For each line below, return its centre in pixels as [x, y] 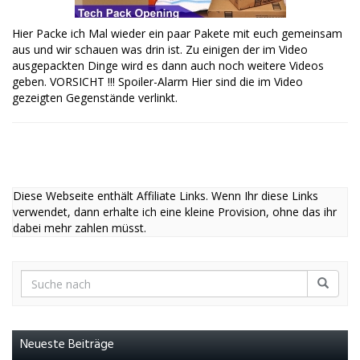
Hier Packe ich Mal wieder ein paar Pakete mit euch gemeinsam [177, 34]
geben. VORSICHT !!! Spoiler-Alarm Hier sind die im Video [157, 82]
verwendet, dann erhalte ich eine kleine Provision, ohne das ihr [175, 212]
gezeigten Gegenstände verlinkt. [95, 98]
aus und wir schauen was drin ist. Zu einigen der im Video [160, 50]
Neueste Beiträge [67, 345]
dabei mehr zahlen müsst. [80, 228]
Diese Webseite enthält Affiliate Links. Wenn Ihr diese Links [166, 196]
